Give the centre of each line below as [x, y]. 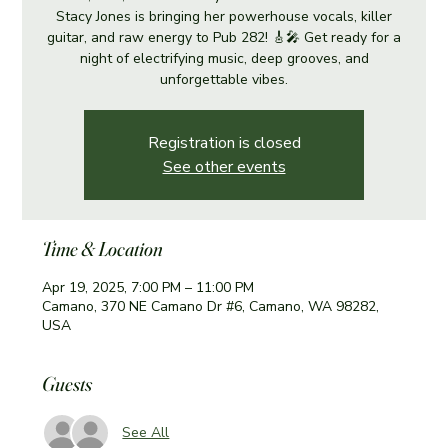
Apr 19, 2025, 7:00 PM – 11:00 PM [148, 287]
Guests [67, 383]
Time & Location [103, 248]
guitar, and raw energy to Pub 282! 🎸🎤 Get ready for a [224, 37]
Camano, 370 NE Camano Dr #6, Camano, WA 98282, [211, 306]
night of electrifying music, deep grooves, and [224, 58]
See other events [224, 166]
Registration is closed [224, 142]
